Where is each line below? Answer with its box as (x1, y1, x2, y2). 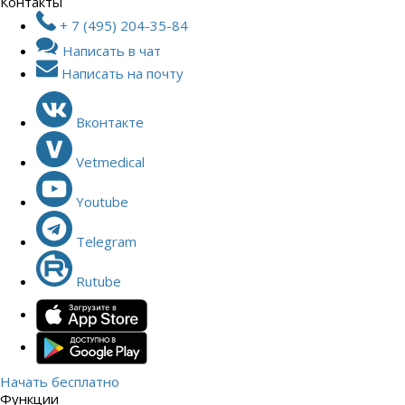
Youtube (76, 192, 128, 211)
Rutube (76, 271, 121, 290)
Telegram (76, 231, 137, 250)
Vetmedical (76, 152, 145, 171)
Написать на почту (58, 63, 184, 82)
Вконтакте (76, 112, 144, 131)
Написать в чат (59, 41, 161, 60)
